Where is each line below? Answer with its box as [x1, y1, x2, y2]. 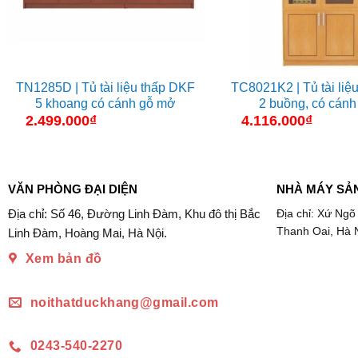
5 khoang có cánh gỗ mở [35, 96, 176, 110]
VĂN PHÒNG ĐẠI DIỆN [7, 181, 137, 196]
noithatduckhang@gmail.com [30, 295, 219, 309]
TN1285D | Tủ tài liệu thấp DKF [16, 80, 195, 94]
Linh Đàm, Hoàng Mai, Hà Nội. [7, 226, 167, 241]
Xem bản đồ [25, 252, 102, 266]
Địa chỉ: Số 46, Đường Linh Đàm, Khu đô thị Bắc [7, 207, 261, 221]
